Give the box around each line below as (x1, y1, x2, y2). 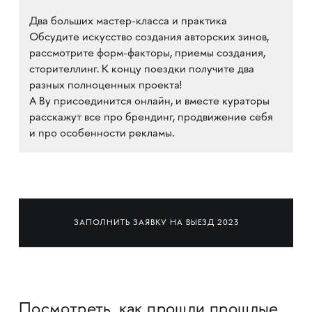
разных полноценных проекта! (29, 80, 182, 92)
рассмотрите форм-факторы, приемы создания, (29, 48, 265, 60)
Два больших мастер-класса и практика (29, 16, 227, 28)
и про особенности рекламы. (29, 128, 174, 140)
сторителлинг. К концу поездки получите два (29, 64, 254, 76)
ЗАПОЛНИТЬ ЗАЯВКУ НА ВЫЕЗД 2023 (73, 218, 239, 228)
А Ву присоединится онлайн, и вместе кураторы (29, 96, 270, 108)
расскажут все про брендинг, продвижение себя (29, 112, 273, 124)
